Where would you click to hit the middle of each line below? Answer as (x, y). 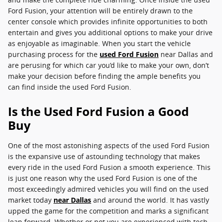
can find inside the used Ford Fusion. (70, 87)
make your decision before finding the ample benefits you (104, 76)
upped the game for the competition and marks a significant (108, 211)
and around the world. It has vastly (150, 200)
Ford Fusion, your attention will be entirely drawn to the (100, 11)
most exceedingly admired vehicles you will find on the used (108, 189)
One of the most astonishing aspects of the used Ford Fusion (109, 145)
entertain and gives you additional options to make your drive (110, 32)
